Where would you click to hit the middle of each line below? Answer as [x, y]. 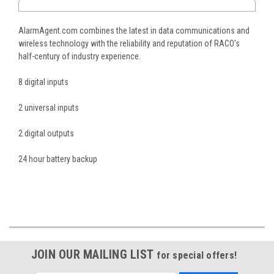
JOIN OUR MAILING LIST [94, 255]
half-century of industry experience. [80, 57]
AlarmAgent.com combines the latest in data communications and [134, 31]
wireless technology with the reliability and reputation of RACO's [129, 44]
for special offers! [197, 256]
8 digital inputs [43, 82]
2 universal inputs [49, 108]
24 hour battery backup [58, 159]
